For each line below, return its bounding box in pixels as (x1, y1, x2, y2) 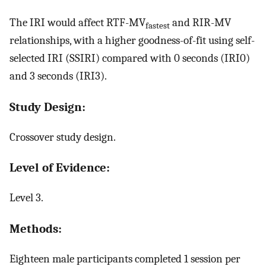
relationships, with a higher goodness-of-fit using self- (9, 34, 255, 47)
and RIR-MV (170, 16, 231, 30)
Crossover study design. (9, 130, 116, 144)
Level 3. (9, 191, 43, 205)
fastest (145, 21, 170, 31)
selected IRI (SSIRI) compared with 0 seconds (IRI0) (9, 52, 250, 65)
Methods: (9, 221, 62, 236)
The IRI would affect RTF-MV (9, 16, 145, 30)
